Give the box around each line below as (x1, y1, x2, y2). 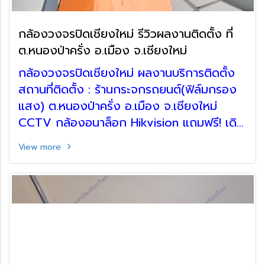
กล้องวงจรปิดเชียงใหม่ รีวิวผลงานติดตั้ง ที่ (18, 24, 233, 43)
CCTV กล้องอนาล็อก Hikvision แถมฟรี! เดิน (18, 113, 244, 131)
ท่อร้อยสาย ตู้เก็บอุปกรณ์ (18, 130, 143, 148)
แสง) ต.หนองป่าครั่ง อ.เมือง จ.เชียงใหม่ (18, 96, 217, 115)
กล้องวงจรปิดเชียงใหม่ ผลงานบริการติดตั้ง (18, 63, 235, 82)
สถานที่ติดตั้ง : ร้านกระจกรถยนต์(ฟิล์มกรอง (18, 80, 237, 98)
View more (18, 140, 64, 153)
